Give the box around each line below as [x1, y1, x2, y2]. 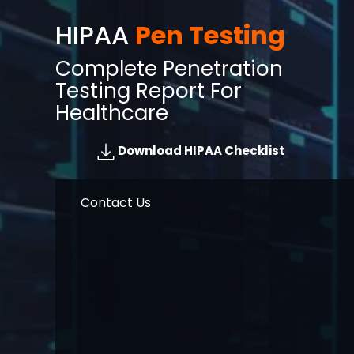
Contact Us [81, 194, 151, 212]
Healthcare [55, 99, 168, 127]
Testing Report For [55, 77, 242, 105]
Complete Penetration [55, 55, 283, 83]
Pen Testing [135, 17, 285, 53]
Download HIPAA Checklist [115, 142, 284, 160]
